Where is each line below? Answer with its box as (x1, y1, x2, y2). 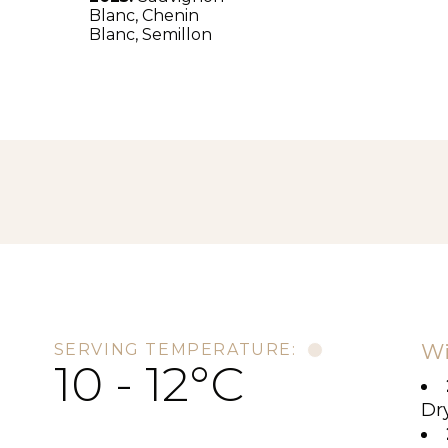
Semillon (141, 25, 212, 44)
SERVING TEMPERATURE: (53, 340, 297, 359)
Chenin (141, 6, 199, 25)
